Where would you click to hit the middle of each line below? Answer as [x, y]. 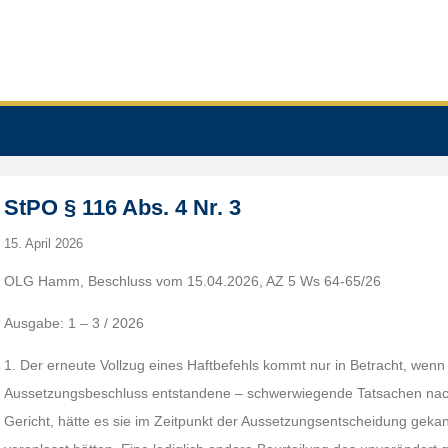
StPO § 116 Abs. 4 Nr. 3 [123, 207]
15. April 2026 [44, 243]
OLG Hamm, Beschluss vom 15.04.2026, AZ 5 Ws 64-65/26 [193, 281]
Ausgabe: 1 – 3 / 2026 [74, 323]
